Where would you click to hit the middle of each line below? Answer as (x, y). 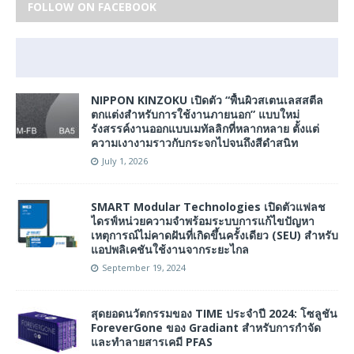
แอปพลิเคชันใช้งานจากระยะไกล (170, 250)
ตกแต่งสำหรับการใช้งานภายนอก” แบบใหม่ (195, 115)
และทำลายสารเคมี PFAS (152, 342)
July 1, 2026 (125, 161)
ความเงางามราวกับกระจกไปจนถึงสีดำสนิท (194, 143)
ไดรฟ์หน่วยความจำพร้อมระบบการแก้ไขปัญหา (203, 221)
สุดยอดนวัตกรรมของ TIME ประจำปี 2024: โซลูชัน (214, 314)
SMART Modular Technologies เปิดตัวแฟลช (208, 207)
